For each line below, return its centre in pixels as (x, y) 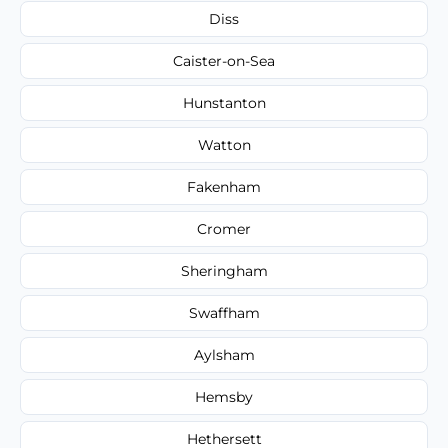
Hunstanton (224, 102)
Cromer (224, 228)
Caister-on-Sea (224, 60)
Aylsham (224, 354)
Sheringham (224, 270)
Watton (224, 144)
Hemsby (224, 396)
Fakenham (224, 186)
